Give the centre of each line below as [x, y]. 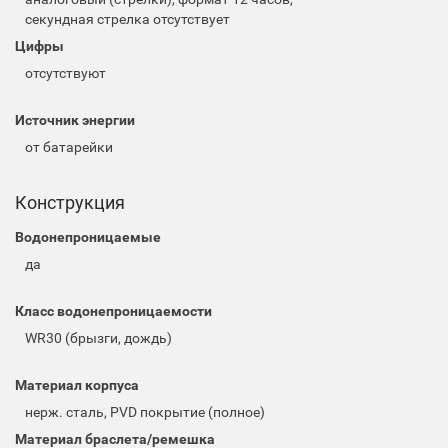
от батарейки [69, 147]
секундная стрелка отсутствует [127, 19]
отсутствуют [65, 73]
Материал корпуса [77, 385]
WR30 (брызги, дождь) [98, 338]
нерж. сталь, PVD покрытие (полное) [145, 412]
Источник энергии [75, 120]
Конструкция [70, 202]
